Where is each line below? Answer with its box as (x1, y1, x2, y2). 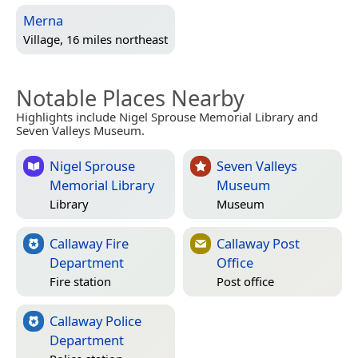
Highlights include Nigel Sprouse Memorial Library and (16, 109, 318, 125)
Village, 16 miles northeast (23, 30, 168, 47)
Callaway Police (50, 312, 141, 330)
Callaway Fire (50, 234, 129, 253)
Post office (217, 272, 274, 289)
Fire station (50, 272, 111, 289)
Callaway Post (217, 234, 300, 253)
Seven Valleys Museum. (16, 122, 145, 138)
